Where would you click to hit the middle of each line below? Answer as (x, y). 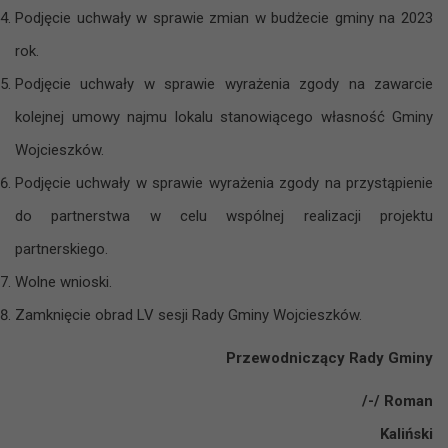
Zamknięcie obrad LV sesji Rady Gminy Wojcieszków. (188, 314)
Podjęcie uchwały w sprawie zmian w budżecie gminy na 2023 (224, 17)
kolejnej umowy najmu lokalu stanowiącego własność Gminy (224, 116)
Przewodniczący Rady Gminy (329, 357)
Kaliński (406, 433)
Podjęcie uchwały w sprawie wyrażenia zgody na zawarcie (224, 83)
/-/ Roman (247, 400)
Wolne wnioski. (63, 281)
